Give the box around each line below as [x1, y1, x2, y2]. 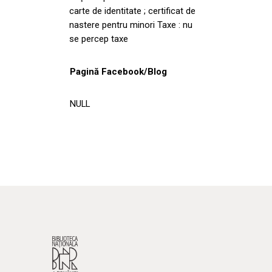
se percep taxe [69, 33, 128, 44]
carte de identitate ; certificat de [69, 5, 195, 16]
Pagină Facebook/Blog [70, 66, 167, 77]
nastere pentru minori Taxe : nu [69, 19, 192, 30]
